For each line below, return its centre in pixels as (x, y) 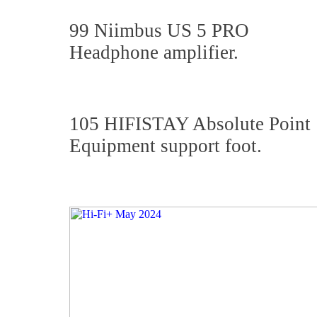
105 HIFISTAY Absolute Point (192, 124)
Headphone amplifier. (154, 52)
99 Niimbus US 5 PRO (162, 30)
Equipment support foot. (166, 146)
